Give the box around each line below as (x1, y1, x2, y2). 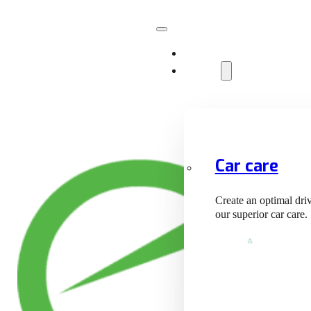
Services (183, 64, 221, 76)
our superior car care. (215, 208, 308, 221)
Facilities (183, 47, 223, 59)
